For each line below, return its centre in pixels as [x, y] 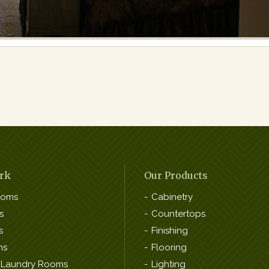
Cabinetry [172, 197]
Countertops [178, 214]
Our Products [176, 176]
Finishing [170, 231]
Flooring [169, 248]
